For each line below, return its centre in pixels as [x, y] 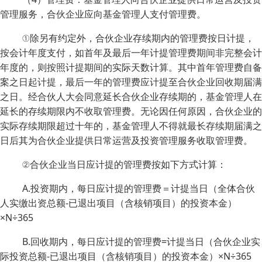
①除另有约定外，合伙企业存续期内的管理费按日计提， [138, 38]
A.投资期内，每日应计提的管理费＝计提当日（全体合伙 [139, 188]
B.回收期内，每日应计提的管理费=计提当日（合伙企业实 [141, 242]
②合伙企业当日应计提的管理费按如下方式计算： [124, 164]
